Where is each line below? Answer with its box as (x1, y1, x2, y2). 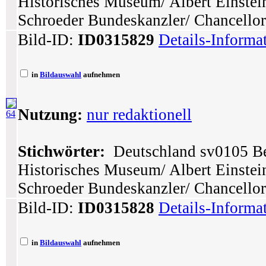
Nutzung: (18, 106, 83, 123)
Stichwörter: (18, 142, 105, 160)
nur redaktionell (87, 106, 192, 123)
